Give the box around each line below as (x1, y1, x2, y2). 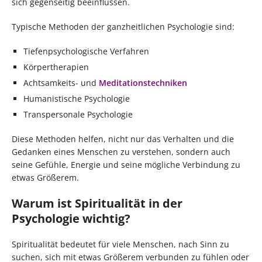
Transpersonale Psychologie (23, 109, 133, 120)
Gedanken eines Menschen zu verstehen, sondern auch (12, 146, 230, 158)
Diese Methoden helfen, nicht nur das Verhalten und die (12, 133, 234, 145)
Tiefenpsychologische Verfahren (23, 46, 149, 57)
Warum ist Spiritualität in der (12, 195, 182, 212)
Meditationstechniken (99, 77, 187, 89)
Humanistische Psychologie (23, 93, 130, 105)
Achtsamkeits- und (23, 77, 99, 89)
